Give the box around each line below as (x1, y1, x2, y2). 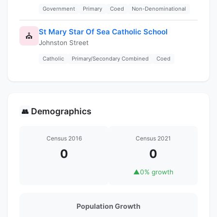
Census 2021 (135, 134, 171, 142)
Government (43, 5, 75, 12)
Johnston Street (39, 38, 89, 46)
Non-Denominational (132, 5, 186, 12)
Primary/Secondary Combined (72, 55, 149, 62)
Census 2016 (46, 134, 82, 142)
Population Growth (77, 201, 140, 210)
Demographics (31, 106, 92, 116)
